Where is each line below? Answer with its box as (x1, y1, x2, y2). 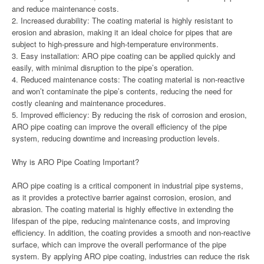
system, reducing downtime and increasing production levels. (12, 133, 220, 144)
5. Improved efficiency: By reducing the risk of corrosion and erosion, (12, 109, 247, 120)
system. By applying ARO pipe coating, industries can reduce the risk (12, 250, 250, 262)
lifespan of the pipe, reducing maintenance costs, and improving (12, 215, 230, 226)
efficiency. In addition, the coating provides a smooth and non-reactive (12, 227, 250, 238)
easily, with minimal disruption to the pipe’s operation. (12, 62, 194, 73)
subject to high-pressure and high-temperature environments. (12, 38, 219, 49)
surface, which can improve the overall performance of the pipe (12, 239, 226, 250)
